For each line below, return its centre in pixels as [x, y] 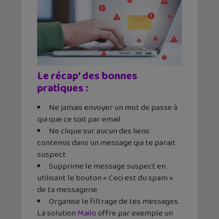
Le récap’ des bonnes [87, 76]
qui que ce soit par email [79, 119]
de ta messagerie [67, 190]
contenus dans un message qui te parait [106, 143]
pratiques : [64, 88]
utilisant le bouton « [72, 178]
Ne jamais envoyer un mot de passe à [113, 108]
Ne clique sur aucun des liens [99, 131]
